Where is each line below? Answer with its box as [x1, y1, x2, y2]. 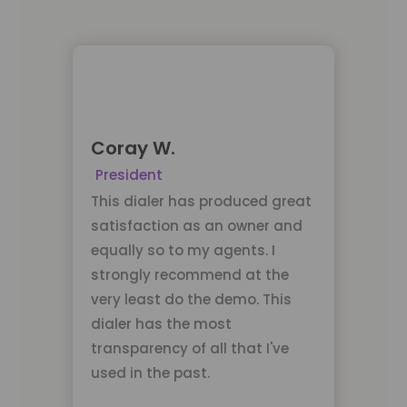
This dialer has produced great [90, 192, 312, 212]
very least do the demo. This [90, 290, 292, 310]
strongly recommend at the [90, 265, 289, 285]
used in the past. [90, 363, 210, 383]
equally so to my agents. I [90, 241, 275, 261]
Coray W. [90, 135, 175, 162]
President [94, 165, 163, 185]
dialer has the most [90, 314, 232, 334]
